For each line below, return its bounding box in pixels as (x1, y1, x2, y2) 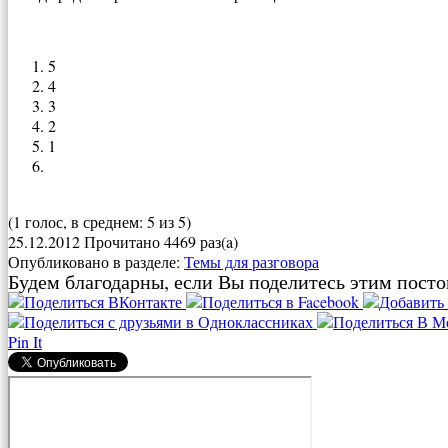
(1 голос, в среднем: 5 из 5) (8, 210, 191, 232)
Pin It (8, 330, 42, 352)
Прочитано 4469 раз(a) (84, 230, 238, 252)
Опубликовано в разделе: (8, 250, 184, 272)
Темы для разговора (184, 250, 319, 272)
